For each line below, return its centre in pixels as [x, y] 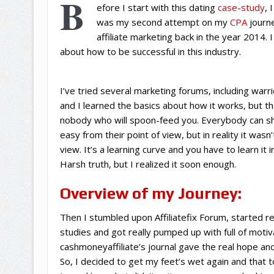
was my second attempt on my [163, 22]
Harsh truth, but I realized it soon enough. [148, 164]
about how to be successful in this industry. [150, 51]
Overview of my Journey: [150, 193]
